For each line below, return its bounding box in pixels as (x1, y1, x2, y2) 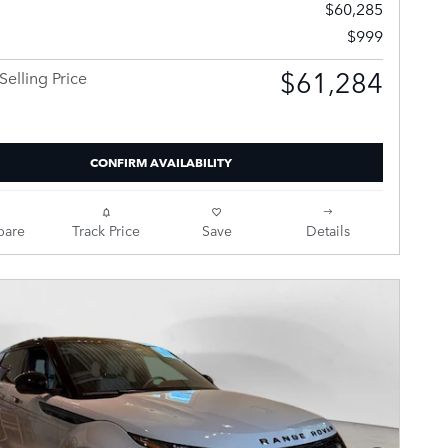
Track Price (71, 220, 140, 241)
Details (305, 220, 350, 241)
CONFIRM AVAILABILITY (90, 152, 232, 172)
